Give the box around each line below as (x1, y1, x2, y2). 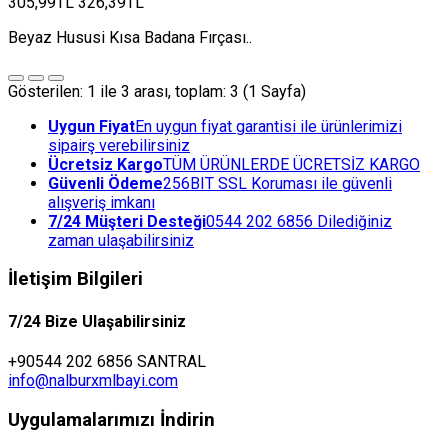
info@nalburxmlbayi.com (8, 371, 178, 390)
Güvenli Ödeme (48, 173, 163, 193)
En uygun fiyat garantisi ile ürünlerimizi (135, 116, 402, 136)
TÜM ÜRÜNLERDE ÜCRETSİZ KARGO (163, 154, 420, 174)
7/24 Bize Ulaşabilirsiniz (8, 311, 186, 331)
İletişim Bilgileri (8, 268, 143, 291)
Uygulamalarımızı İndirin (8, 408, 215, 431)
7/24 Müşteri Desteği (48, 211, 206, 231)
